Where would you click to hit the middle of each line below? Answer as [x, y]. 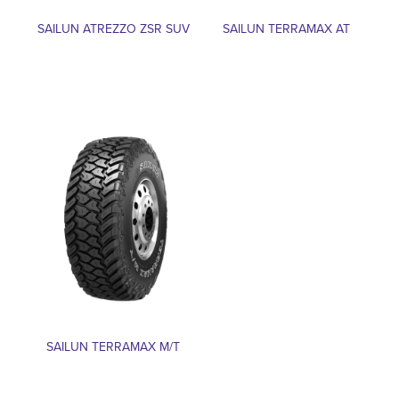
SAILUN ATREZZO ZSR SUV [113, 28]
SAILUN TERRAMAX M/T [113, 346]
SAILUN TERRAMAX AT [286, 28]
